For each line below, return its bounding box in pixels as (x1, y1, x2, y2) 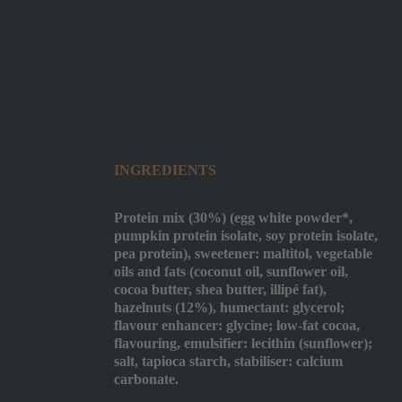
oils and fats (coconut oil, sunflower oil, (114, 263, 348, 279)
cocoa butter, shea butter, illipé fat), (114, 281, 327, 297)
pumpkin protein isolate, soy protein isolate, (114, 227, 378, 243)
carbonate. (114, 371, 179, 387)
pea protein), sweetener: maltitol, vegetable (114, 245, 372, 261)
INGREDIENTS (114, 162, 216, 178)
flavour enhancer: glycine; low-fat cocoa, (114, 317, 360, 333)
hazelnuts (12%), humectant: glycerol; (114, 299, 345, 315)
